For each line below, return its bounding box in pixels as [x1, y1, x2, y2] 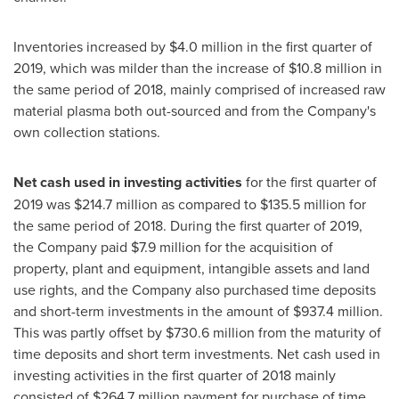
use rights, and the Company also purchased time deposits [13, 280, 376, 299]
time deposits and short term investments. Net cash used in [13, 344, 380, 363]
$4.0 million [169, 37, 243, 56]
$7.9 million [131, 237, 201, 256]
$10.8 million [289, 58, 367, 77]
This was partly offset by [13, 322, 166, 342]
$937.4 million [293, 301, 379, 321]
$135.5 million [260, 194, 346, 214]
